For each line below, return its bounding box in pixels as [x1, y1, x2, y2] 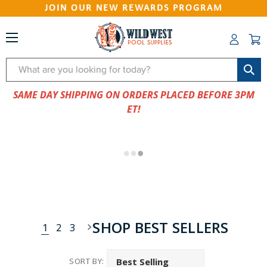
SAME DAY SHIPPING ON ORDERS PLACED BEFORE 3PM [13, 88, 254, 101]
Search [6, 59, 36, 72]
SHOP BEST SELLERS [92, 218, 229, 237]
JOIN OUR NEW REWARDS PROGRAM [44, 4, 223, 13]
